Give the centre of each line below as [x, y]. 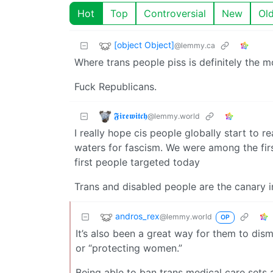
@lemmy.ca [195, 45]
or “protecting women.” [129, 248]
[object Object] [144, 44]
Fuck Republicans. [115, 86]
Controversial [175, 13]
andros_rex [137, 216]
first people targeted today [137, 162]
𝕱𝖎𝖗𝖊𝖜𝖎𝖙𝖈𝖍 [131, 115]
